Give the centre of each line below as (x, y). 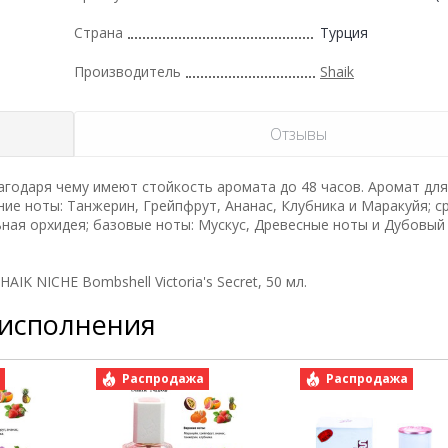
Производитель (127, 71)
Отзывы (298, 133)
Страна (98, 32)
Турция (344, 32)
